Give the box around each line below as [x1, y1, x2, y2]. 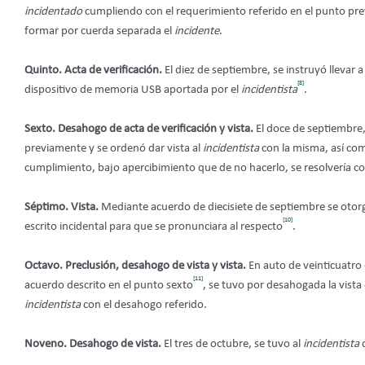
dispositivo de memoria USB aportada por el [24, 83, 241, 96]
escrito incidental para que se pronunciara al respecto [24, 220, 283, 233]
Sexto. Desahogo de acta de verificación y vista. [24, 122, 256, 135]
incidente [174, 24, 219, 37]
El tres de [164, 337, 208, 350]
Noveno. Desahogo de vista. [24, 337, 164, 350]
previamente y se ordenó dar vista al [24, 142, 203, 155]
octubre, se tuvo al [210, 337, 303, 350]
